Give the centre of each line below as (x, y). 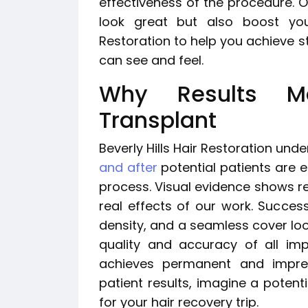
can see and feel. (151, 60)
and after (128, 168)
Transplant (158, 120)
